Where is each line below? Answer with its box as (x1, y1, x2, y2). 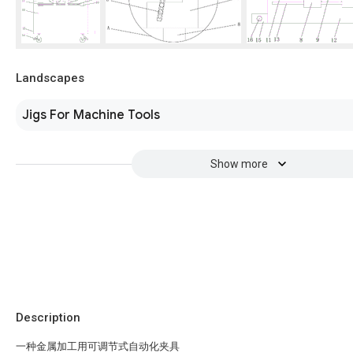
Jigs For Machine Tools (22, 107, 160, 123)
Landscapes (16, 71, 84, 85)
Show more (210, 158, 268, 170)
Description (16, 310, 80, 325)
